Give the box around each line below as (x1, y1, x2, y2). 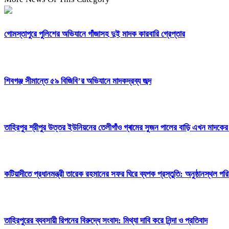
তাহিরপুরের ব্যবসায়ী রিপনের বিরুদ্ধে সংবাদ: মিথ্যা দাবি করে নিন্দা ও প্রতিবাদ (4, 216, 208, 226)
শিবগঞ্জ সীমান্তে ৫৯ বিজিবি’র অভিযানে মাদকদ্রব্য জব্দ (4, 76, 151, 86)
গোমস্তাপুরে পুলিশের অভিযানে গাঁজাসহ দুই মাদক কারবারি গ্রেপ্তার (4, 29, 185, 39)
